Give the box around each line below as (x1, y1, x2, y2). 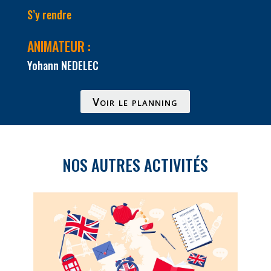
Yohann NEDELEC (27, 57, 99, 73)
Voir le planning (93, 94, 178, 109)
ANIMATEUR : (27, 36, 94, 56)
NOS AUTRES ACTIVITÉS (62, 152, 209, 177)
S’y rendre (27, 6, 71, 22)
